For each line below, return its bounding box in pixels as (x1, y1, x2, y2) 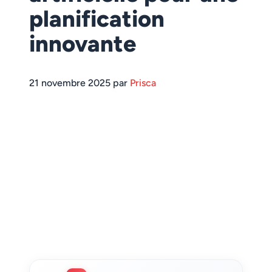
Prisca (130, 77, 156, 89)
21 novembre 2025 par (29, 77, 130, 89)
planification (29, 5, 165, 33)
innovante (29, 30, 136, 58)
